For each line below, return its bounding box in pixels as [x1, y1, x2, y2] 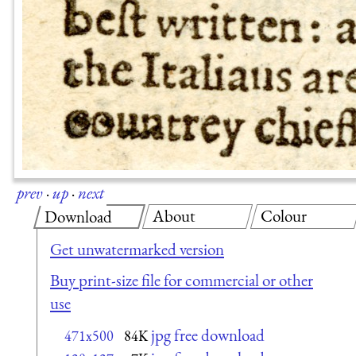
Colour [261, 204, 308, 226]
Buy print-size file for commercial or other [50, 269, 313, 292]
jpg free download [151, 323, 265, 346]
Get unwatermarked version [50, 238, 224, 260]
